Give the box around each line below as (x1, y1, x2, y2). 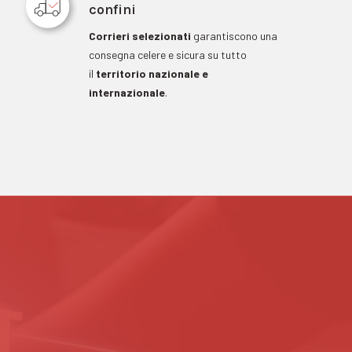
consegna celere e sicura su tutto (89, 47, 247, 61)
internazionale (89, 85, 166, 99)
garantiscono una (191, 28, 278, 42)
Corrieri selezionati (89, 28, 192, 42)
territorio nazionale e (96, 66, 209, 80)
